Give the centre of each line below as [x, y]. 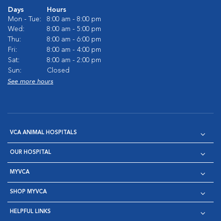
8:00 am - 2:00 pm [74, 60]
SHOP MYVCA [28, 192]
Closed [58, 71]
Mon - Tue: [25, 19]
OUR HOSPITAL [31, 153]
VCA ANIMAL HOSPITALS [43, 133]
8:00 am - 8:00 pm [74, 19]
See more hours [30, 82]
